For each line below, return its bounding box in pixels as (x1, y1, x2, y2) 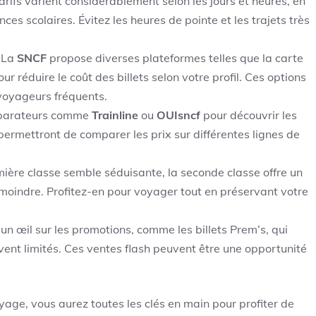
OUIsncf (157, 108, 200, 122)
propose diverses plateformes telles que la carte (47, 51, 303, 65)
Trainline (92, 108, 138, 122)
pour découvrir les (200, 108, 297, 122)
